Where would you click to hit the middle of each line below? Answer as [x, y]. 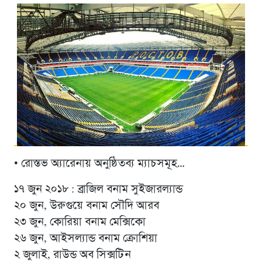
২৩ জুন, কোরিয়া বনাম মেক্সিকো [80, 223]
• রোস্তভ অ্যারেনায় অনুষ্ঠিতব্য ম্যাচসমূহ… [99, 164]
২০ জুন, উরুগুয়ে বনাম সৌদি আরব [86, 206]
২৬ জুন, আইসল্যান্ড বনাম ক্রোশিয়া [85, 239]
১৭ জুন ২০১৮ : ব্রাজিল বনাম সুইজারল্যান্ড [98, 190]
